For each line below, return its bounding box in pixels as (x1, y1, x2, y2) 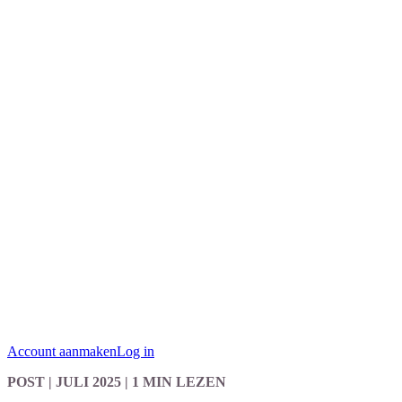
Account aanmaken (7, 344, 117, 359)
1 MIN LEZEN (132, 374, 226, 389)
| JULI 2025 (45, 374, 121, 389)
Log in (117, 344, 154, 359)
